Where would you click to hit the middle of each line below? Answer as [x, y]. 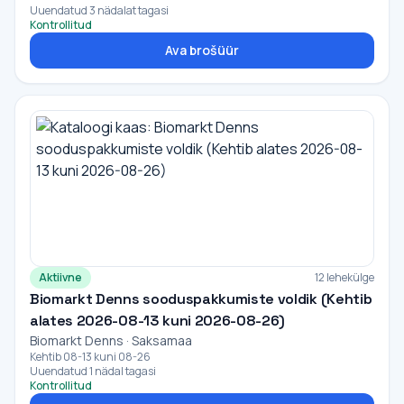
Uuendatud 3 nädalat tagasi [99, 10]
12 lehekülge [344, 277]
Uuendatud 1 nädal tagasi [93, 371]
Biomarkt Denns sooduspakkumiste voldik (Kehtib [201, 299]
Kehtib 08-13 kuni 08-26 [90, 357]
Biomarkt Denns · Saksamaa [111, 340]
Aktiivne [60, 277]
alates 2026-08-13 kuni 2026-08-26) [158, 321]
